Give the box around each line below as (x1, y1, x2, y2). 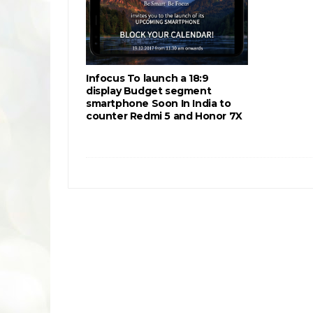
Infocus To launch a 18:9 (86, 72, 209, 85)
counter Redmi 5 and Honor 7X (86, 110, 242, 122)
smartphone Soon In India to (86, 97, 231, 110)
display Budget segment (86, 85, 212, 97)
